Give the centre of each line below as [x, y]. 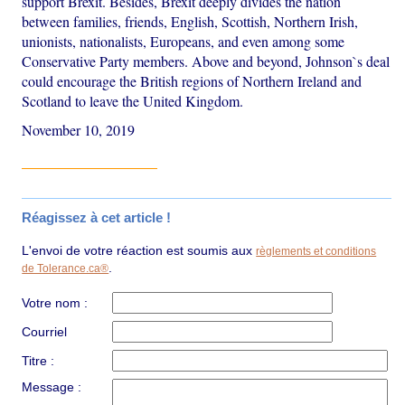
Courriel [45, 332]
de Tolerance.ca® [66, 269]
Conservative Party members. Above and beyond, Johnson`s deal [206, 61]
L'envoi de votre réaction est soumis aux [139, 251]
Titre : [38, 361]
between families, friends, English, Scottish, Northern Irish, [190, 22]
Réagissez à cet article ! [97, 218]
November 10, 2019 [79, 130]
